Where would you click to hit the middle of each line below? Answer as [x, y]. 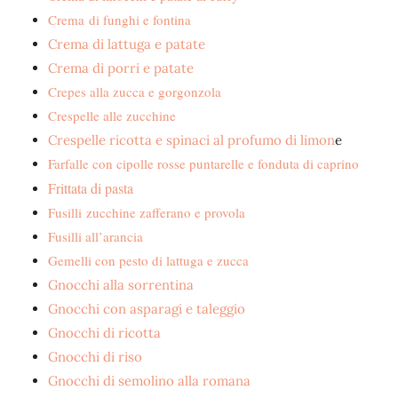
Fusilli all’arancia [96, 236]
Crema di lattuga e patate [127, 44]
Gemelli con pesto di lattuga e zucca [148, 260]
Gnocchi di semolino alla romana [149, 381]
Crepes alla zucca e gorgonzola [135, 92]
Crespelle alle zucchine [112, 115]
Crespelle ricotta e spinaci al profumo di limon [191, 140]
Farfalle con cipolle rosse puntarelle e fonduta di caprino [203, 163]
